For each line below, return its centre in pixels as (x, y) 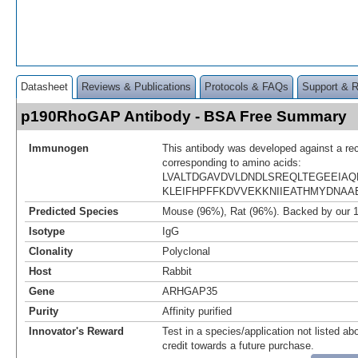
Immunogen (59, 148)
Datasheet (44, 86)
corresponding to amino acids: (232, 162)
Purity (44, 311)
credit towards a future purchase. (238, 345)
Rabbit (177, 271)
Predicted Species (74, 211)
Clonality (51, 251)
